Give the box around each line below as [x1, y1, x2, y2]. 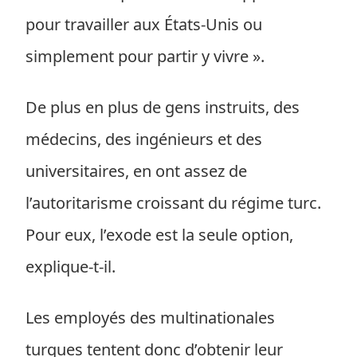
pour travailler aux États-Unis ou [25, 14, 262, 35]
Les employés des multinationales [25, 307, 275, 328]
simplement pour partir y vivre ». [25, 45, 265, 67]
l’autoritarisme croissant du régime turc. [25, 192, 321, 214]
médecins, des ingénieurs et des [25, 128, 262, 150]
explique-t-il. [25, 256, 116, 277]
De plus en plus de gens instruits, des [25, 96, 300, 118]
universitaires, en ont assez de [25, 160, 247, 182]
